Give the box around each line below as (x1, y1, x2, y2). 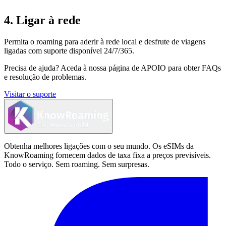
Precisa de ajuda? (4, 63, 59, 72)
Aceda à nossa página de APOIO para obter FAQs (59, 63, 221, 72)
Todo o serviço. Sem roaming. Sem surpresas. (4, 159, 149, 168)
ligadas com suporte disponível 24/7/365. (4, 46, 134, 55)
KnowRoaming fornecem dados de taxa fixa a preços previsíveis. (4, 150, 211, 159)
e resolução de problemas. (4, 72, 86, 81)
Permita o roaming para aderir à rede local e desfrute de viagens (4, 37, 205, 46)
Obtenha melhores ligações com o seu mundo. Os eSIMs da (4, 141, 194, 150)
